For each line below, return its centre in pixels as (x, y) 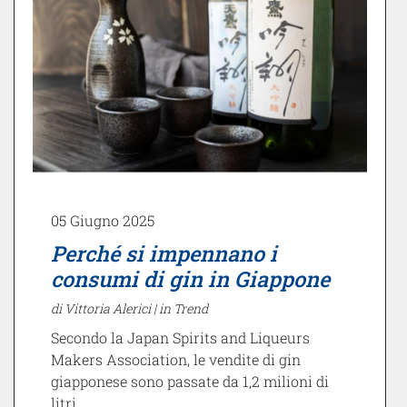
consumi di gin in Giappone (190, 279)
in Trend (184, 309)
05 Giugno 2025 (103, 221)
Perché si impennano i (164, 253)
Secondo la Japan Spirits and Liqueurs (180, 338)
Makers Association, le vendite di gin (176, 360)
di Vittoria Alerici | (105, 309)
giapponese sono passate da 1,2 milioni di (190, 382)
